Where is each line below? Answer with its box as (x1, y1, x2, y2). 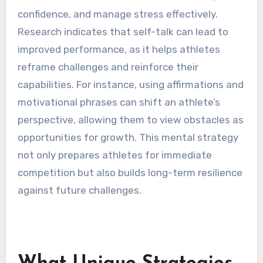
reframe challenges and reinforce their (17, 60, 198, 73)
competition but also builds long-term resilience (17, 166, 242, 178)
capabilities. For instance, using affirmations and (17, 78, 244, 90)
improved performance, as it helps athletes (17, 43, 220, 55)
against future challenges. (17, 184, 141, 196)
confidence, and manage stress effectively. (17, 8, 218, 20)
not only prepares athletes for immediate (17, 149, 212, 161)
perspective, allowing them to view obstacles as (17, 113, 244, 126)
